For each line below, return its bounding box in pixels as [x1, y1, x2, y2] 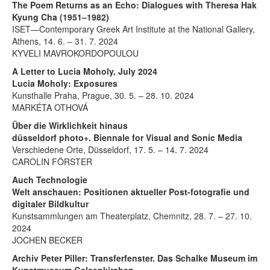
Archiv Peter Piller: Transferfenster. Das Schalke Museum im [12, 251, 257, 264]
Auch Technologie [12, 173, 87, 186]
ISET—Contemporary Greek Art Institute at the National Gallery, [12, 22, 255, 35]
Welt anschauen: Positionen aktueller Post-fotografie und [12, 185, 250, 198]
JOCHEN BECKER [12, 233, 83, 246]
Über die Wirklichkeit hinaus [12, 119, 128, 131]
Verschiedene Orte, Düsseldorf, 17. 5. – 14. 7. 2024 [12, 143, 209, 155]
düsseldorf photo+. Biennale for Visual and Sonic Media [12, 131, 242, 143]
